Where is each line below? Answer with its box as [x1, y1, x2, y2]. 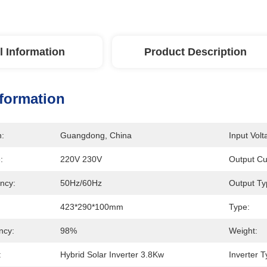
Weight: [229, 226, 257, 235]
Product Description [144, 46, 247, 58]
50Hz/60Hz [60, 178, 102, 188]
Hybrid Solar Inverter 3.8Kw [60, 250, 164, 259]
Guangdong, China [60, 131, 132, 140]
